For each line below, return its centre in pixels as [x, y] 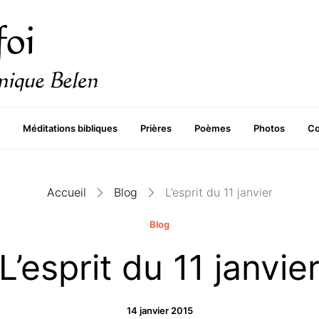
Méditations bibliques [70, 128]
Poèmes [212, 128]
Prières [156, 128]
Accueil [66, 192]
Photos [269, 128]
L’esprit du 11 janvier [219, 192]
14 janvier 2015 [159, 310]
